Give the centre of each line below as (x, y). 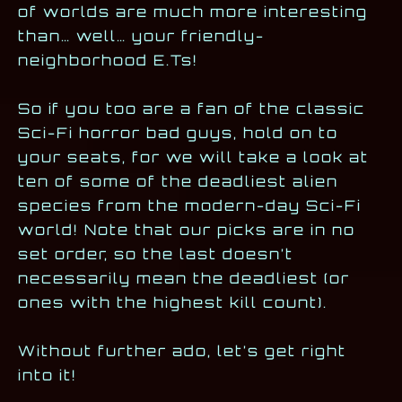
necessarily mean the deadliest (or (184, 279)
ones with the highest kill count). (175, 303)
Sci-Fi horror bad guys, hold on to (178, 133)
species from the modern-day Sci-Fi (190, 206)
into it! (48, 376)
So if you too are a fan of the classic (192, 109)
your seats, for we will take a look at (193, 157)
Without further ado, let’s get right (182, 351)
